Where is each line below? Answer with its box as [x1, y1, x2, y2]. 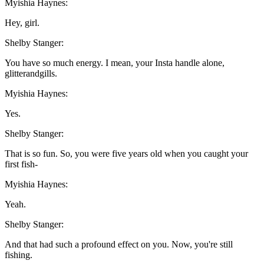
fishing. [5, 250, 32, 260]
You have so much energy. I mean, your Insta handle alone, [5, 58, 225, 68]
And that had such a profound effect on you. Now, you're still [5, 239, 233, 250]
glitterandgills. [5, 68, 57, 79]
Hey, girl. [5, 18, 39, 28]
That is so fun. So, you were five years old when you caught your [5, 148, 248, 159]
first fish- [5, 159, 38, 170]
